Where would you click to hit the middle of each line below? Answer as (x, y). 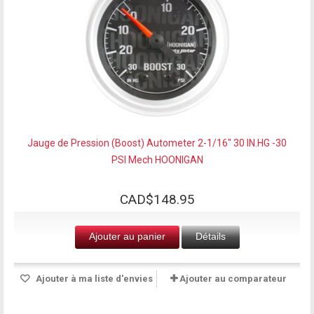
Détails (210, 236)
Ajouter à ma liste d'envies (93, 278)
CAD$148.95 (157, 199)
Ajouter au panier (127, 236)
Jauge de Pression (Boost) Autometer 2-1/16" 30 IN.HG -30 (157, 143)
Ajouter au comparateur (233, 278)
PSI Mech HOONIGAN (157, 159)
